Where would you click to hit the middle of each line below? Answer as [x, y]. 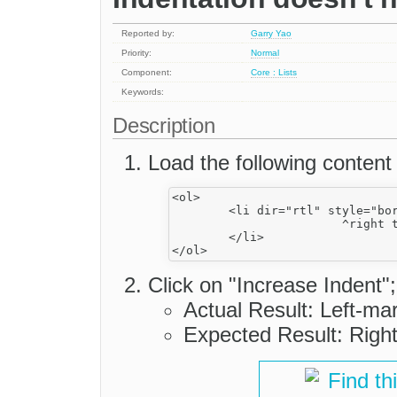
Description [167, 126]
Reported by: [148, 34]
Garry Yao [272, 34]
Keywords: [143, 92]
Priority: [137, 53]
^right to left [257, 224]
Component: [147, 73]
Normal [265, 53]
